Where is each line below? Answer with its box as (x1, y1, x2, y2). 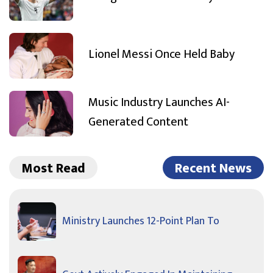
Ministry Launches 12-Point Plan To (62, 212, 219, 231)
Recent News (175, 157, 252, 180)
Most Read (21, 157, 85, 180)
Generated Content (88, 111, 188, 132)
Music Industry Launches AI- (88, 91, 230, 113)
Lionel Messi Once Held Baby (88, 43, 235, 65)
